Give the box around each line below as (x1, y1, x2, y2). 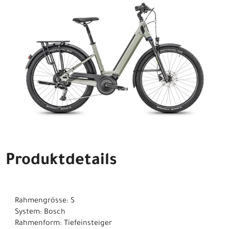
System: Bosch (15, 209, 65, 217)
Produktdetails (6, 153, 117, 170)
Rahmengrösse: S (15, 197, 75, 206)
